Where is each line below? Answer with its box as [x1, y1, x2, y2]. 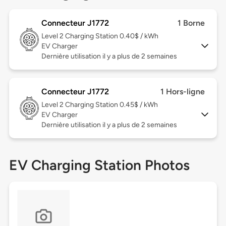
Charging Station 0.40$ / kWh [65, 32, 158, 41]
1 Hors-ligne [160, 87, 205, 97]
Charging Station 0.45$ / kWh [65, 100, 158, 109]
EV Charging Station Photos [9, 156, 190, 174]
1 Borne [178, 18, 205, 28]
